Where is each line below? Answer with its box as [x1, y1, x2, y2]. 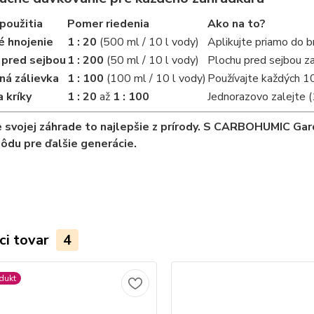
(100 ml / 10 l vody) [103, 70, 206, 86]
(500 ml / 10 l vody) [96, 34, 199, 50]
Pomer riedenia [67, 15, 149, 32]
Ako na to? [207, 15, 266, 32]
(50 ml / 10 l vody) [103, 52, 199, 68]
